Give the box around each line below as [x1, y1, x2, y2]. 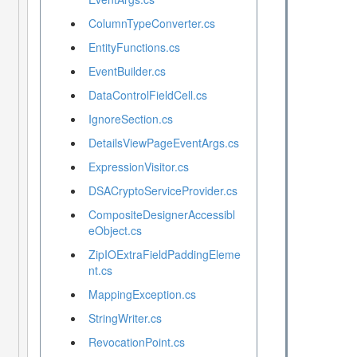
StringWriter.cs [88, 310, 162, 327]
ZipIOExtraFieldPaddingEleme [88, 246, 241, 263]
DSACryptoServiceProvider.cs [88, 182, 237, 199]
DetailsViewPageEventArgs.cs [88, 135, 239, 151]
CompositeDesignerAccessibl [88, 206, 235, 223]
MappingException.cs [88, 286, 196, 303]
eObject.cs [88, 222, 142, 239]
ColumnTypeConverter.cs [88, 15, 215, 32]
